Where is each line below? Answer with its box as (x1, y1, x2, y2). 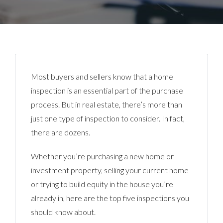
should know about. (31, 207, 96, 217)
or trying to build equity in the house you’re (31, 179, 174, 189)
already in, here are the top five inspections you (31, 193, 190, 203)
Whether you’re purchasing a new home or (31, 151, 174, 161)
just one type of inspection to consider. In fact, (31, 113, 185, 123)
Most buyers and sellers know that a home (31, 71, 174, 81)
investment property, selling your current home (31, 165, 189, 175)
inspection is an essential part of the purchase (31, 85, 184, 95)
